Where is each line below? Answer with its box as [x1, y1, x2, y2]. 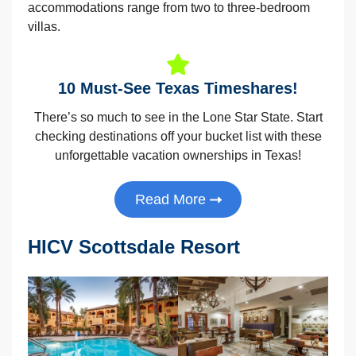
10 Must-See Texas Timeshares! [58, 79, 298, 97]
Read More [134, 192, 206, 207]
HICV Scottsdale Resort [28, 236, 240, 257]
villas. [28, 20, 60, 33]
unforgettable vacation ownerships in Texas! [55, 149, 301, 162]
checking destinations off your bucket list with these [34, 130, 322, 143]
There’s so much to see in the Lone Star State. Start [33, 110, 323, 124]
